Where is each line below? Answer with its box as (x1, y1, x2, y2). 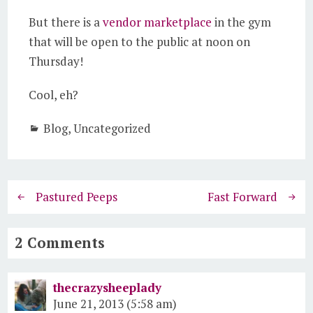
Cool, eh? (29, 87, 79, 103)
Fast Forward (207, 189, 277, 205)
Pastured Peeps (36, 189, 118, 205)
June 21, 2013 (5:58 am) (53, 296, 177, 312)
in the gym (214, 14, 272, 30)
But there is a (29, 14, 103, 30)
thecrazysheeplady (53, 279, 162, 296)
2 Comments (15, 233, 105, 252)
